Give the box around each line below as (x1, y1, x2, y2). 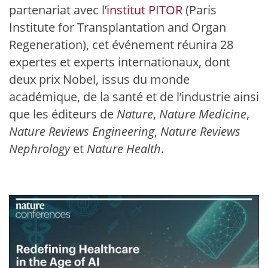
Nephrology (9, 141, 70, 157)
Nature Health (87, 141, 161, 157)
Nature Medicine (156, 106, 246, 122)
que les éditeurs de (9, 106, 117, 122)
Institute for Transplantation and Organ (9, 19, 226, 35)
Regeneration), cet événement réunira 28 (9, 36, 233, 53)
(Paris (182, 2, 217, 18)
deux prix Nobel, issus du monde (9, 71, 190, 87)
